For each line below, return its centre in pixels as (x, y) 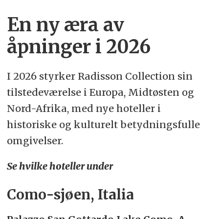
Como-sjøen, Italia (70, 195)
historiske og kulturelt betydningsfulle (103, 124)
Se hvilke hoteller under (60, 166)
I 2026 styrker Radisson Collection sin (99, 76)
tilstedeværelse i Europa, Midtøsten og (100, 92)
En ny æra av (65, 25)
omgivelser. (35, 140)
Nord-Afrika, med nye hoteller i (84, 108)
